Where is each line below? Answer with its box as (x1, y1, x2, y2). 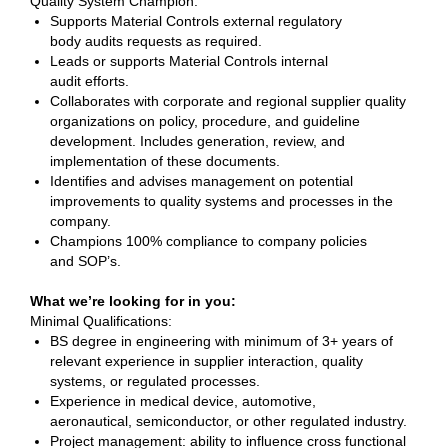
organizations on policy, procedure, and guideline (50, 113, 360, 129)
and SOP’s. (50, 253, 125, 269)
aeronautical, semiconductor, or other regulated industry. (50, 413, 411, 429)
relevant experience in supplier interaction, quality (50, 353, 363, 369)
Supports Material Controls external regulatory (50, 13, 342, 29)
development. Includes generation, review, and (50, 133, 345, 149)
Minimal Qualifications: (30, 313, 176, 329)
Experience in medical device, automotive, (50, 393, 316, 409)
